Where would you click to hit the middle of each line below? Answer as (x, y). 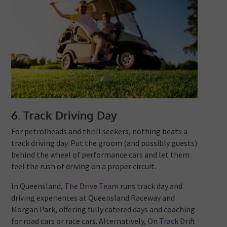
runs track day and (151, 186)
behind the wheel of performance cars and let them (101, 155)
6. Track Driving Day (64, 115)
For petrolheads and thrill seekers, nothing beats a (100, 131)
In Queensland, (38, 186)
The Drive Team (92, 186)
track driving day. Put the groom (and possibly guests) (104, 143)
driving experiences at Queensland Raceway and (93, 198)
